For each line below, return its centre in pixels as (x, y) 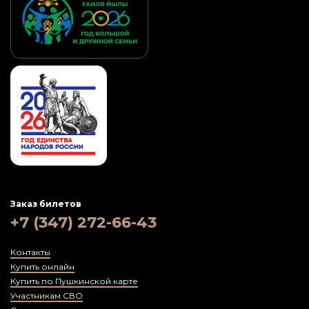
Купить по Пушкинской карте (74, 281)
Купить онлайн (42, 266)
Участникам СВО (47, 295)
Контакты (30, 252)
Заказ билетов (46, 203)
